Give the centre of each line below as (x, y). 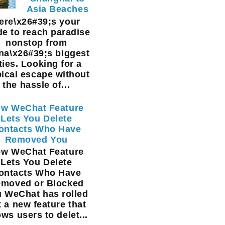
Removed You (36, 139)
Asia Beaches (58, 9)
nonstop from (36, 42)
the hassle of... (36, 85)
